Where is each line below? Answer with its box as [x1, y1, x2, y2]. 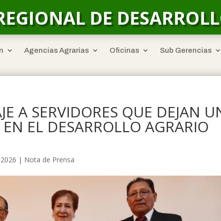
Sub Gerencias [159, 46, 212, 54]
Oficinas [109, 46, 139, 54]
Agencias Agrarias [24, 46, 89, 54]
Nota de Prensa [24, 155, 75, 164]
